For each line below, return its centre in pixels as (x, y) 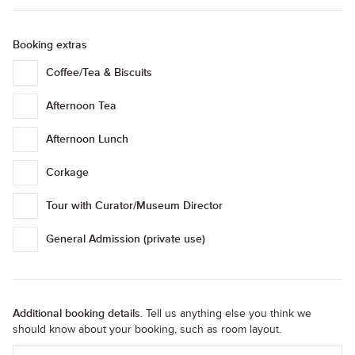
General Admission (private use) (126, 239)
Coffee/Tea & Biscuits (99, 73)
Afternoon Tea (81, 106)
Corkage (67, 172)
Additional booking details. (78, 313)
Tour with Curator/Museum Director (134, 206)
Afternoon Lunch (87, 139)
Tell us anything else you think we (227, 313)
